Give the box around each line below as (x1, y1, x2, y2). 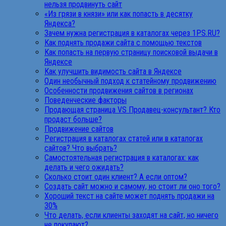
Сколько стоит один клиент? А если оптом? (44, 172, 187, 182)
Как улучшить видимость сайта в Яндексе (44, 66, 182, 76)
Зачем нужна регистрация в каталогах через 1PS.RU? (44, 28, 220, 38)
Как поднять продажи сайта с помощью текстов (44, 37, 202, 47)
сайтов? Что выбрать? (44, 143, 117, 153)
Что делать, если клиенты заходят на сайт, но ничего (44, 210, 218, 220)
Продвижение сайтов (44, 124, 114, 134)
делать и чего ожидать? (44, 162, 124, 172)
